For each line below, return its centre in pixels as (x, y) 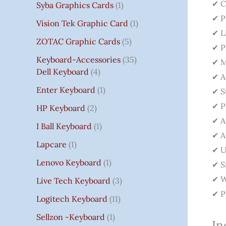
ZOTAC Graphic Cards (78, 41)
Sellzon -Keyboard (71, 217)
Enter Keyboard (66, 90)
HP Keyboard (61, 108)
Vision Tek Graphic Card (82, 23)
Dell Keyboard (63, 71)
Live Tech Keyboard (73, 180)
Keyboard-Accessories (78, 59)
